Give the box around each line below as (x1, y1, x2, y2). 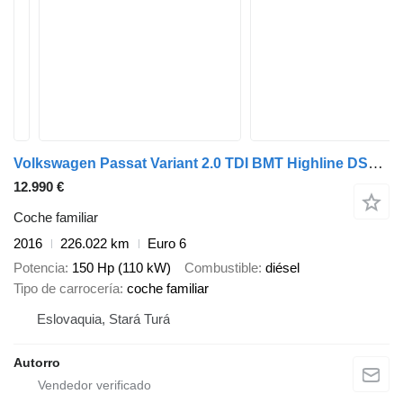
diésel (265, 259, 300, 275)
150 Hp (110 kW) (72, 259, 171, 275)
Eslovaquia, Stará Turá (37, 310, 170, 327)
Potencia (13, 259, 65, 275)
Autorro (13, 354, 60, 370)
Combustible (184, 259, 258, 275)
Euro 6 (148, 236, 186, 251)
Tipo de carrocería (13, 280, 120, 296)
